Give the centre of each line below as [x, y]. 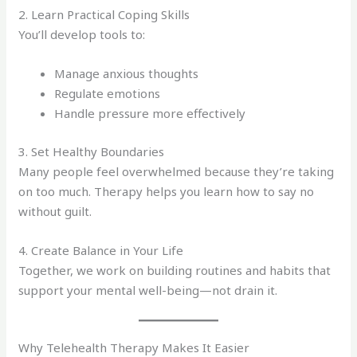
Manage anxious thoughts [127, 74]
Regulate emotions [108, 94]
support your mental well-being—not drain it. [148, 290]
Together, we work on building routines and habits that [175, 270]
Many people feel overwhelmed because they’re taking [177, 171]
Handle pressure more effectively [150, 114]
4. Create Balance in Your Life [101, 250]
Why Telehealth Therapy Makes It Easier [134, 347]
